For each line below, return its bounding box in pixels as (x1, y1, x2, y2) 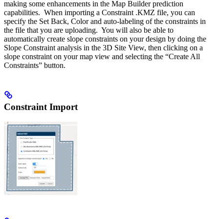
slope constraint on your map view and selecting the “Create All (4, 52, 200, 61)
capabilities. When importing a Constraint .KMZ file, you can (4, 8, 195, 17)
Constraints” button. (4, 61, 66, 70)
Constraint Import (4, 102, 78, 112)
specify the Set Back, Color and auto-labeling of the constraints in (4, 17, 206, 26)
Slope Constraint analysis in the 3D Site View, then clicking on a (4, 44, 203, 52)
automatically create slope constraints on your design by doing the (4, 35, 206, 44)
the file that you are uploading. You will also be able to (4, 26, 174, 35)
